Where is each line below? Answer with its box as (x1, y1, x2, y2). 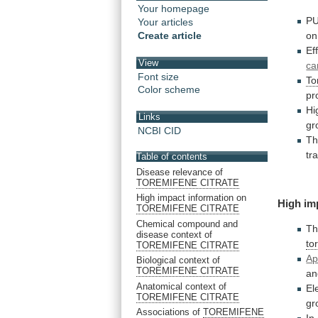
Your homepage (138, 3, 209, 15)
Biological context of (136, 255, 220, 266)
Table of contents (136, 151, 207, 163)
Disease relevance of (136, 166, 223, 177)
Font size (138, 70, 179, 82)
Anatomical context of (136, 280, 226, 292)
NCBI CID (138, 124, 181, 136)
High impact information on (136, 192, 246, 204)
